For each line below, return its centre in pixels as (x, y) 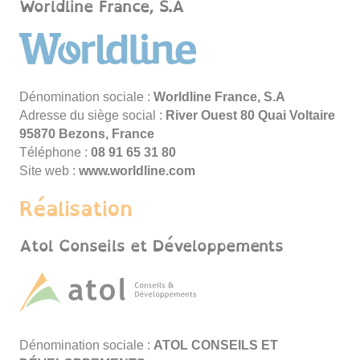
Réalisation (76, 209)
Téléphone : (53, 152)
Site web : (47, 170)
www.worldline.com (137, 170)
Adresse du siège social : (91, 115)
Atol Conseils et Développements (151, 246)
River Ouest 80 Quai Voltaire (250, 115)
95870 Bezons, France (87, 133)
